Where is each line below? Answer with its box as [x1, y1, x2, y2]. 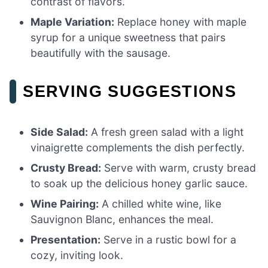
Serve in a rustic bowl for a [100, 233, 237, 246]
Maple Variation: [31, 16, 115, 29]
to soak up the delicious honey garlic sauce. [31, 177, 248, 190]
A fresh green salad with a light [88, 126, 244, 139]
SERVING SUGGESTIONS [23, 82, 237, 101]
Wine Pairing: [31, 197, 99, 211]
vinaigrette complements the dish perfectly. [31, 141, 245, 154]
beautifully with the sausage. [31, 47, 171, 60]
